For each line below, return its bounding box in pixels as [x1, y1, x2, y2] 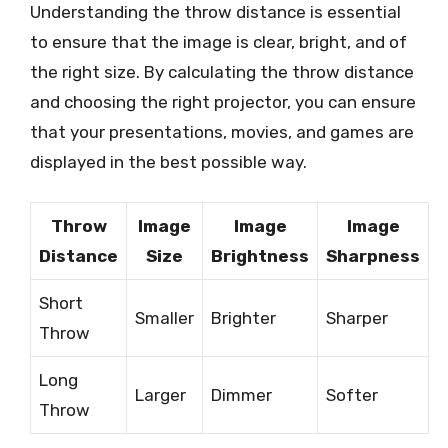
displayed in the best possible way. [30, 151, 307, 172]
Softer [326, 385, 378, 405]
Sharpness [326, 246, 420, 266]
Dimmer [211, 385, 272, 405]
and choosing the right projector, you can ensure [30, 91, 416, 112]
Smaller [135, 308, 194, 328]
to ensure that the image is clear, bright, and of [30, 31, 407, 52]
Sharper [326, 308, 388, 328]
